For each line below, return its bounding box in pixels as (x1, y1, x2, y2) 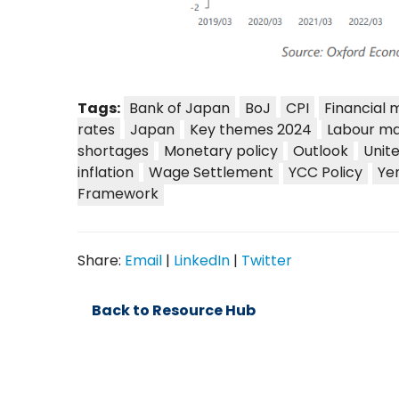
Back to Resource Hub (92, 299, 256, 321)
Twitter (241, 249, 293, 271)
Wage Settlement (149, 161, 274, 183)
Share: (77, 249, 126, 271)
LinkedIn (174, 249, 231, 271)
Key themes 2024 (190, 118, 313, 140)
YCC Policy (289, 161, 363, 183)
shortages (77, 140, 150, 161)
